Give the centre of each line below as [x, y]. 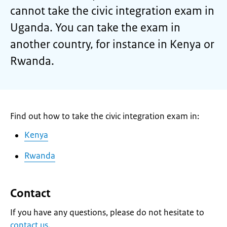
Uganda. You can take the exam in [95, 28]
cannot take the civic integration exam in [112, 11]
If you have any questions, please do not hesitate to [107, 212]
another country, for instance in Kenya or [112, 44]
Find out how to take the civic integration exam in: [105, 116]
